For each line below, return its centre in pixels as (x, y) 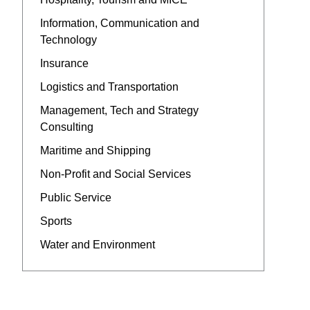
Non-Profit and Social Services (115, 174)
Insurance (64, 63)
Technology (68, 39)
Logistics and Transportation (109, 86)
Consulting (66, 127)
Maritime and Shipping (95, 150)
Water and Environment (97, 244)
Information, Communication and (119, 23)
